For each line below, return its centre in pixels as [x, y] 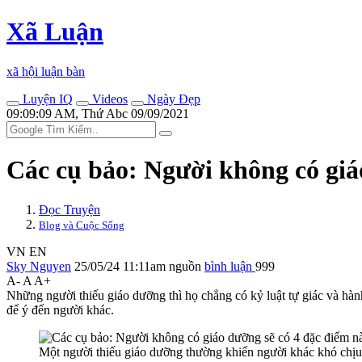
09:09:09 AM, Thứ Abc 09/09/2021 [98, 113]
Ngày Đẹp [172, 99]
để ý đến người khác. [60, 309]
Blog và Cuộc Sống [82, 225]
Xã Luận [55, 32]
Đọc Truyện [69, 209]
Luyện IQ [46, 99]
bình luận [230, 266]
